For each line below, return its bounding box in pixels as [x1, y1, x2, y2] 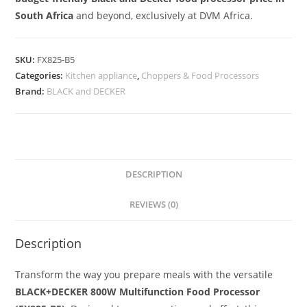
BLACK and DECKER [47, 85, 126, 97]
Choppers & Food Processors [141, 69, 260, 82]
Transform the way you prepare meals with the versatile [15, 268, 273, 281]
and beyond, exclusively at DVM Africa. [73, 9, 254, 22]
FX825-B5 [37, 53, 75, 66]
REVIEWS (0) [129, 199, 178, 210]
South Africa [15, 9, 74, 22]
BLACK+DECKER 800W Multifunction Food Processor [15, 285, 260, 298]
